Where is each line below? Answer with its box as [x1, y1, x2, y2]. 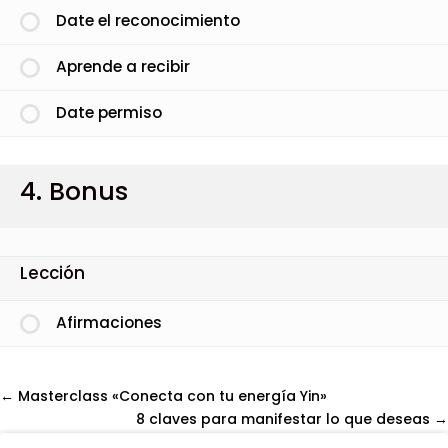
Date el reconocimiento [55, 10, 240, 32]
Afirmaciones [55, 312, 162, 334]
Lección [20, 261, 85, 286]
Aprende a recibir [55, 56, 190, 78]
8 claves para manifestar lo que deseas [136, 408, 434, 429]
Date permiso [55, 102, 162, 124]
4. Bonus [20, 173, 128, 209]
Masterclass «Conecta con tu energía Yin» [14, 385, 327, 406]
